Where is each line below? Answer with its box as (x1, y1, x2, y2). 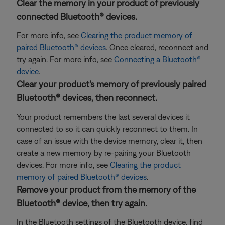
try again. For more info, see (17, 55, 114, 64)
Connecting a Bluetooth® (114, 55, 201, 64)
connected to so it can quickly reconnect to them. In (17, 124, 198, 133)
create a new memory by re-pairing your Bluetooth (17, 148, 191, 157)
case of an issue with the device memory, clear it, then (17, 136, 202, 145)
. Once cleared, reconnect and (106, 43, 208, 52)
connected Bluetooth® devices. (17, 11, 137, 22)
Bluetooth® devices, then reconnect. (17, 92, 157, 103)
